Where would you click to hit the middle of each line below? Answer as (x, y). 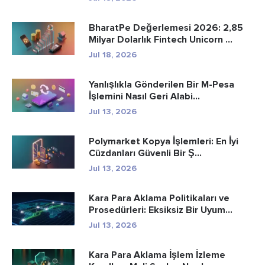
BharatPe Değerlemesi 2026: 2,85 (166, 28)
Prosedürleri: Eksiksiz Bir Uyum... (161, 210)
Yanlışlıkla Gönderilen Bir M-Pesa (161, 84)
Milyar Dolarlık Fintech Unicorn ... (161, 39)
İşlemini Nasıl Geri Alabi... (144, 96)
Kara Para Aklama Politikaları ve (159, 198)
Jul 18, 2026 (113, 54)
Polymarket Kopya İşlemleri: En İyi (164, 141)
